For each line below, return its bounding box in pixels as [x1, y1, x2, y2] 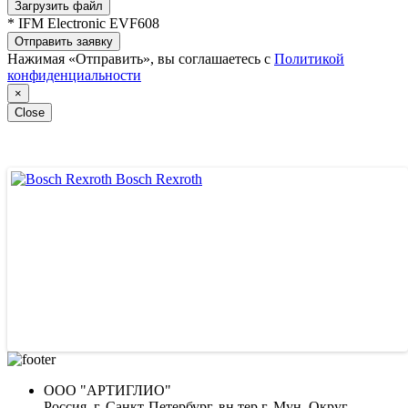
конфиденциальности [7, 66, 141, 83]
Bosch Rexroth [116, 170, 202, 187]
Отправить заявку [15, 34, 113, 48]
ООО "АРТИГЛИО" [44, 382, 171, 398]
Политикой [274, 50, 344, 66]
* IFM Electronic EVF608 [7, 15, 159, 31]
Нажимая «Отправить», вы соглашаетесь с [7, 50, 274, 66]
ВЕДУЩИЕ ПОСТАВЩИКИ [7, 192, 297, 217]
